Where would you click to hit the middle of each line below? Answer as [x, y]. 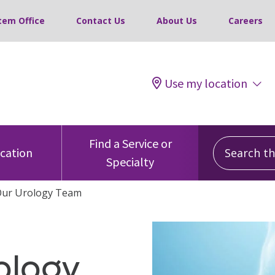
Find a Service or [130, 143]
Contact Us [101, 21]
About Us [177, 21]
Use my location [206, 83]
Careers [246, 21]
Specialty [130, 162]
